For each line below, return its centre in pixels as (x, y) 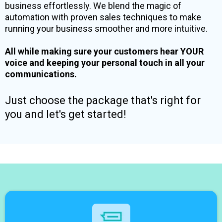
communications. (41, 74)
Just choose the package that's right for (103, 100)
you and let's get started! (66, 114)
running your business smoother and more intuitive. (106, 28)
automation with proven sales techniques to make (103, 17)
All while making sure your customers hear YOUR (104, 51)
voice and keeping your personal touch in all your (105, 62)
